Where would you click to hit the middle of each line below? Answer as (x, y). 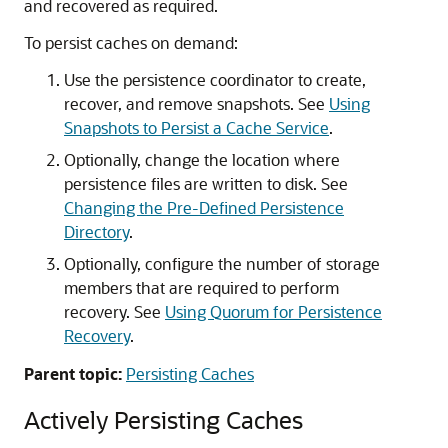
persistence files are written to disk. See (206, 183)
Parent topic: (73, 373)
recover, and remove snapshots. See (196, 103)
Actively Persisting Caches (163, 419)
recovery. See (114, 311)
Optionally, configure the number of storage (222, 263)
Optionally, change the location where (202, 159)
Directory (96, 231)
